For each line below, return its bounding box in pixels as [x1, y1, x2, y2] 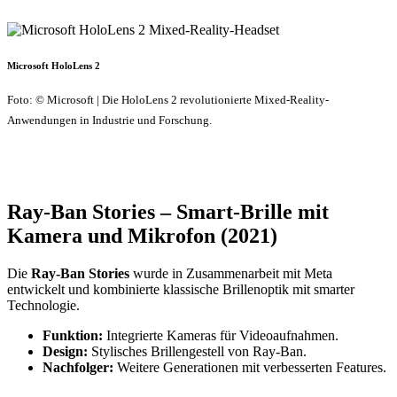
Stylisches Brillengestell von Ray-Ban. [88, 343, 307, 359]
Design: [43, 343, 88, 359]
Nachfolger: [43, 359, 113, 375]
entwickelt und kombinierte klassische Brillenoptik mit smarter [7, 281, 354, 297]
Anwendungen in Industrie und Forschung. [7, 113, 212, 127]
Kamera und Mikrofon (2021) [7, 223, 277, 247]
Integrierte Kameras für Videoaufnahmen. [103, 327, 339, 343]
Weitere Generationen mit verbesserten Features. [113, 359, 386, 375]
